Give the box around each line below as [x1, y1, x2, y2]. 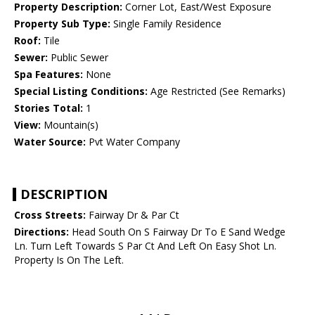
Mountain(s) [41, 118, 98, 132]
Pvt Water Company [86, 135, 180, 149]
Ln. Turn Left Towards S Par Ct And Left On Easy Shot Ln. [14, 239, 276, 253]
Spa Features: [14, 67, 83, 82]
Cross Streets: [14, 208, 86, 222]
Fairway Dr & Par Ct [86, 208, 179, 222]
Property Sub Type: [14, 17, 110, 31]
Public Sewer [48, 51, 108, 65]
